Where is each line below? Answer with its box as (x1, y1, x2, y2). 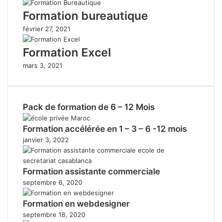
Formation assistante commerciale (23, 166, 160, 176)
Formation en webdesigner (23, 198, 130, 209)
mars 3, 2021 (23, 61, 62, 69)
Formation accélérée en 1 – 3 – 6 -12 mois (23, 123, 187, 134)
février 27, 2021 (23, 24, 70, 33)
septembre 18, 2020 (23, 210, 85, 219)
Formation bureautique (23, 8, 148, 23)
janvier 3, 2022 (23, 135, 69, 144)
